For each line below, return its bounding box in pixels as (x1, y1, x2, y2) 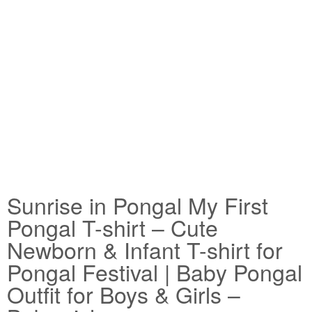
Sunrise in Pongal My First (7, 189, 268, 221)
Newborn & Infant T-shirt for (7, 233, 283, 266)
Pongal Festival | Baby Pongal (7, 256, 302, 288)
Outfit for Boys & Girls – (7, 278, 240, 311)
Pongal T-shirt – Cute (7, 211, 218, 244)
